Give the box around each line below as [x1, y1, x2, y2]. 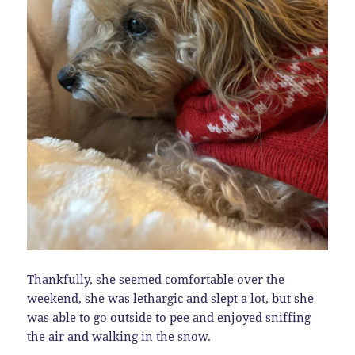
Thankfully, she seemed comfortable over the [27, 271, 285, 288]
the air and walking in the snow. [27, 328, 212, 345]
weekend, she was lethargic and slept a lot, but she [27, 290, 315, 307]
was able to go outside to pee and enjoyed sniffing [27, 309, 311, 326]
